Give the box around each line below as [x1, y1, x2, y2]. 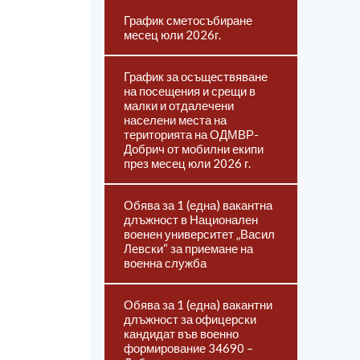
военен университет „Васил [124, 227, 275, 241]
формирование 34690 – [124, 341, 253, 355]
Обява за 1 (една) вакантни [124, 297, 272, 312]
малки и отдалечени [124, 98, 234, 112]
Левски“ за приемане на [124, 241, 253, 256]
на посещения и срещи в [124, 84, 256, 98]
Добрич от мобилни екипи [124, 141, 264, 156]
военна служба [124, 256, 207, 270]
